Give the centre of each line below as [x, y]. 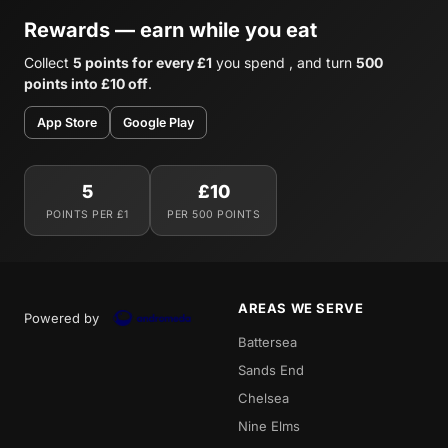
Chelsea [263, 398]
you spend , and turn [284, 63]
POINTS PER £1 [87, 215]
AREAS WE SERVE [301, 308]
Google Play [158, 123]
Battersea [267, 342]
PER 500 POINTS [213, 215]
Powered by [61, 318]
